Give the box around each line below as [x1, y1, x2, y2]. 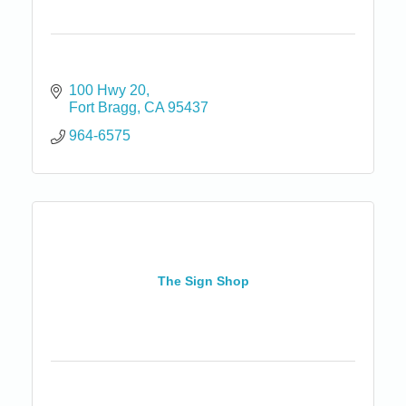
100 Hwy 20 [69, 82, 146, 98]
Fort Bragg [69, 99, 137, 115]
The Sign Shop [157, 274, 249, 289]
